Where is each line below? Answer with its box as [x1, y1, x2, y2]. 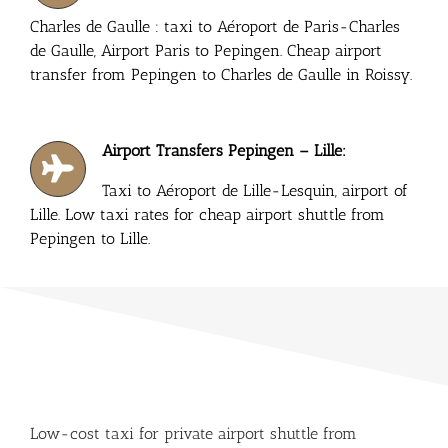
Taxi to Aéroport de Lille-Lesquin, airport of [102, 180, 409, 200]
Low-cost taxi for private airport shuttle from [29, 423, 357, 443]
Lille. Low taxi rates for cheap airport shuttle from [29, 204, 385, 224]
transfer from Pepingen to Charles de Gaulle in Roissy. [29, 64, 412, 84]
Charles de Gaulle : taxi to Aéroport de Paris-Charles [29, 16, 400, 36]
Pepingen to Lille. [29, 228, 150, 248]
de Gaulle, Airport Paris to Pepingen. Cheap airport [29, 40, 382, 60]
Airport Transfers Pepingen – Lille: [102, 140, 347, 160]
